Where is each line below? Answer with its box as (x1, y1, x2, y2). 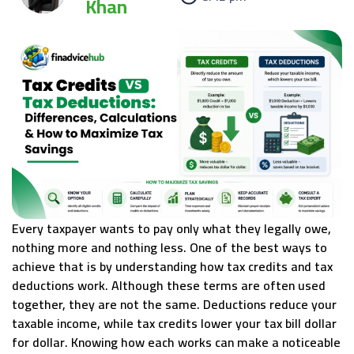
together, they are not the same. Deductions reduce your (12, 292, 337, 317)
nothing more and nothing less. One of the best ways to (12, 235, 327, 260)
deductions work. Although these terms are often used (12, 273, 326, 298)
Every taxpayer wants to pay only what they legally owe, (12, 217, 331, 241)
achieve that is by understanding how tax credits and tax (12, 254, 333, 279)
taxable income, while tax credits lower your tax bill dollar (12, 311, 337, 336)
